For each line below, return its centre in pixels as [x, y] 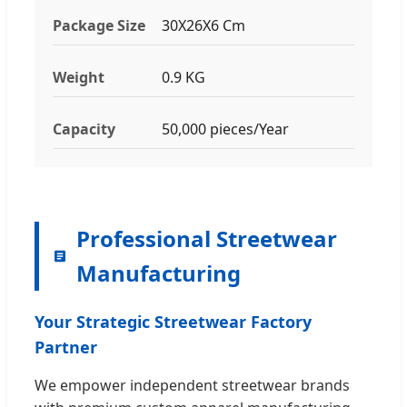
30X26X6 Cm [203, 25]
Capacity [84, 129]
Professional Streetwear [207, 238]
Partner [66, 347]
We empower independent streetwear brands [192, 385]
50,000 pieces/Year [225, 129]
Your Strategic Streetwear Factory [173, 321]
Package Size [99, 25]
